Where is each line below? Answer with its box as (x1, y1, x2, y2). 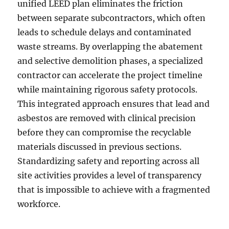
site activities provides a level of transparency (17, 170, 202, 181)
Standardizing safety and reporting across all (17, 156, 200, 167)
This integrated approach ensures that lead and (17, 99, 210, 109)
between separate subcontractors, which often (17, 13, 206, 24)
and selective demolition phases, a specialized (17, 56, 203, 66)
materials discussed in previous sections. (17, 142, 182, 152)
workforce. (17, 199, 61, 210)
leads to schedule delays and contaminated (17, 27, 192, 38)
